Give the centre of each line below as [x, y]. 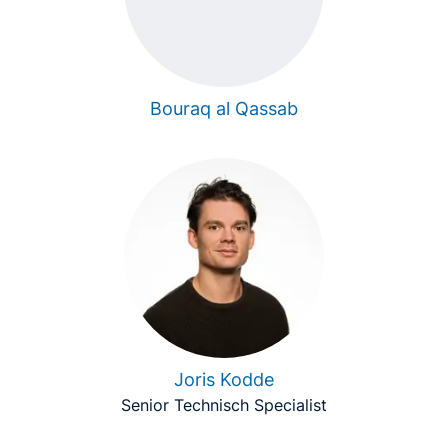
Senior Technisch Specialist [224, 405]
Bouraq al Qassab [224, 108]
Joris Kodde [224, 379]
